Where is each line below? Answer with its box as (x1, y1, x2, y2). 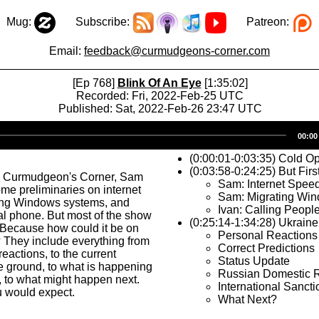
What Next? (218, 293, 277, 305)
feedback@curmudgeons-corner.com (84, 45, 270, 57)
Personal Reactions (218, 229, 318, 241)
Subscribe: (55, 16, 132, 28)
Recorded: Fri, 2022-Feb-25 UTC (76, 90, 244, 102)
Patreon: (226, 16, 292, 28)
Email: (49, 45, 84, 57)
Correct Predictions (218, 242, 315, 254)
